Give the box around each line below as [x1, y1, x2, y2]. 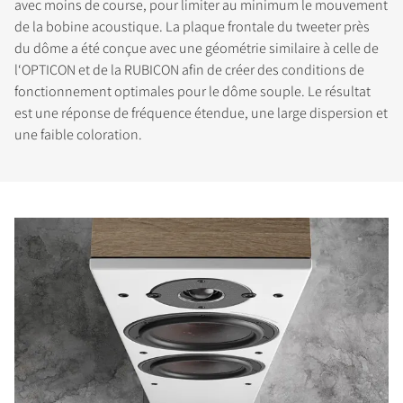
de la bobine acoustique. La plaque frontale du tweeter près [14, 16, 370, 36]
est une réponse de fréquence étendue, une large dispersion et [14, 103, 388, 122]
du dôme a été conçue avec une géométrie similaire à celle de [14, 38, 379, 58]
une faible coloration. [14, 124, 142, 144]
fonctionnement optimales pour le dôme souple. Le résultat [14, 81, 371, 101]
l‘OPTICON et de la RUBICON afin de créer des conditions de [14, 59, 364, 79]
